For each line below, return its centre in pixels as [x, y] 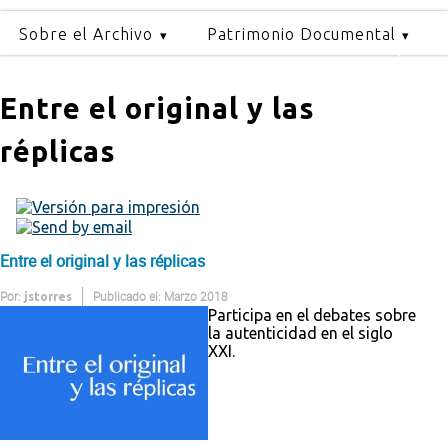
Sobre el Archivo [86, 34]
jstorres [48, 296]
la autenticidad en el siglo [300, 332]
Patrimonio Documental [301, 34]
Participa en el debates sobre [312, 314]
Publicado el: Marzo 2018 [160, 295]
